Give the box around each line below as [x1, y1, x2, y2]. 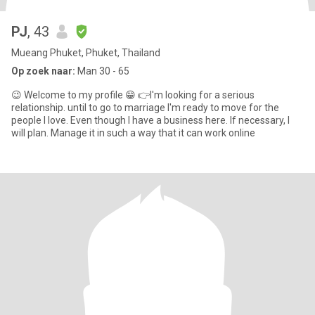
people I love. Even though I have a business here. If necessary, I [11, 115, 290, 126]
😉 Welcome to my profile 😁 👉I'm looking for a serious [11, 89, 255, 101]
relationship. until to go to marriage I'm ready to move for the [11, 102, 279, 113]
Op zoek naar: [11, 65, 75, 77]
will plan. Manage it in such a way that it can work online [11, 127, 255, 139]
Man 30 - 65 [75, 65, 129, 77]
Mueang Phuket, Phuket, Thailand [11, 47, 160, 58]
